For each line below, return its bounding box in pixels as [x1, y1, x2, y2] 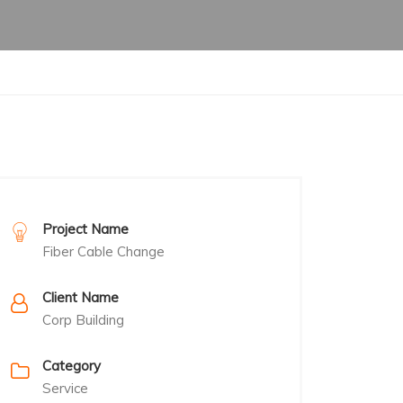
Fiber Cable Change [41, 243, 165, 261]
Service [41, 380, 88, 398]
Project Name [41, 220, 129, 238]
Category [41, 357, 101, 375]
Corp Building [41, 311, 124, 329]
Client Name [41, 289, 119, 307]
